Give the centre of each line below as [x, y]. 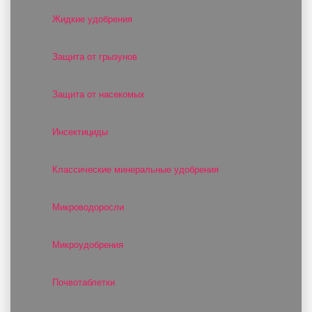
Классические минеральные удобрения [135, 170]
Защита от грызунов [95, 57]
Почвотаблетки [84, 282]
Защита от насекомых [99, 94]
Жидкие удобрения [92, 19]
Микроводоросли [88, 207]
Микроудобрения [88, 245]
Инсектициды [80, 132]
